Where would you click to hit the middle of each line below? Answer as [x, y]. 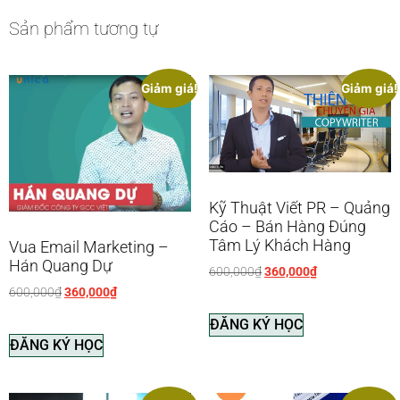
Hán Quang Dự [61, 266]
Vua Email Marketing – [89, 247]
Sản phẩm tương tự [83, 28]
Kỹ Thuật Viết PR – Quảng [300, 207]
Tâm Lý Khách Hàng [280, 245]
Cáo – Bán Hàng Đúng [287, 226]
